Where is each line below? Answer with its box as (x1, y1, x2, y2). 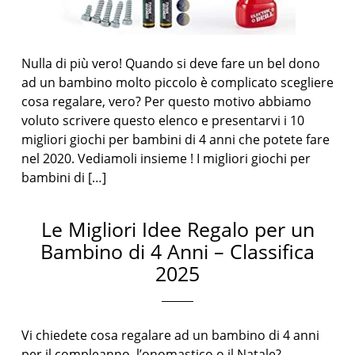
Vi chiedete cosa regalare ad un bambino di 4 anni (21, 326, 320, 344)
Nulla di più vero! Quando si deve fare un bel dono (21, 55, 321, 72)
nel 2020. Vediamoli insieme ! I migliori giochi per (21, 150, 311, 167)
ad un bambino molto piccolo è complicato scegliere (21, 74, 334, 91)
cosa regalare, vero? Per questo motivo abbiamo (21, 93, 312, 110)
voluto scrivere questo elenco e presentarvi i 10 (21, 112, 305, 129)
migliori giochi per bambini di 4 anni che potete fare (21, 131, 330, 148)
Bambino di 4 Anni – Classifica (40, 238, 315, 265)
